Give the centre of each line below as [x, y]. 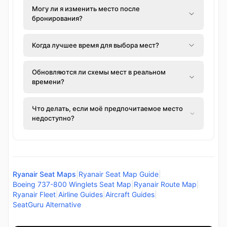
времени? [48, 81]
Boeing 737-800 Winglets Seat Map [72, 184]
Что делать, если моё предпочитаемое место [107, 108]
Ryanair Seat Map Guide [119, 174]
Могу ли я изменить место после [86, 8]
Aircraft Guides [130, 194]
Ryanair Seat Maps [44, 174]
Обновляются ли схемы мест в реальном [99, 72]
